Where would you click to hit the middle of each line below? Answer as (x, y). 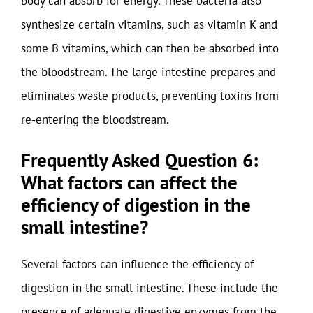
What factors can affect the (129, 182)
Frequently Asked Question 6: (139, 160)
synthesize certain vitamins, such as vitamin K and (149, 24)
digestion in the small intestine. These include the (150, 288)
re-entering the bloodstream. (95, 119)
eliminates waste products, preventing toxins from (150, 95)
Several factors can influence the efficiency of (137, 264)
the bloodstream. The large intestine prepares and (148, 72)
